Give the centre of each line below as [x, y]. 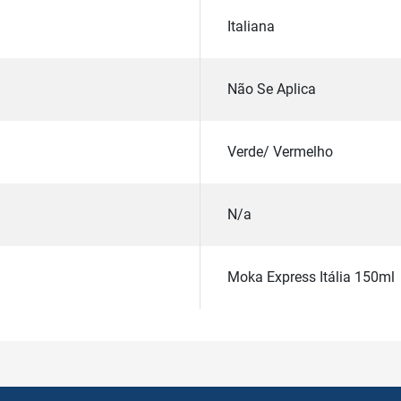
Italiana [251, 27]
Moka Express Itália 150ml [311, 277]
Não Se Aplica [272, 90]
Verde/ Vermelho [280, 152]
